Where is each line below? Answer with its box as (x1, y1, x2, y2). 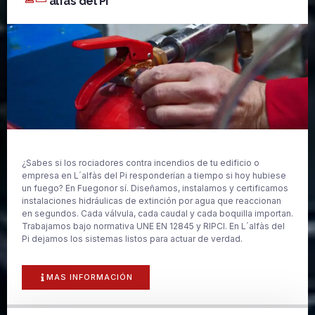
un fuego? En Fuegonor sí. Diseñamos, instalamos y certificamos (22, 182, 288, 193)
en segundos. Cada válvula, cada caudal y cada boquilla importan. (22, 207, 293, 219)
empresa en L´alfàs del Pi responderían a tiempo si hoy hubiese (22, 169, 286, 181)
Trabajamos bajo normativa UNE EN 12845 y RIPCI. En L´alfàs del (22, 220, 285, 231)
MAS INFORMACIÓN (46, 272, 133, 283)
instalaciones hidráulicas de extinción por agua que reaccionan (22, 195, 281, 206)
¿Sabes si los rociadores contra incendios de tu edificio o (22, 157, 259, 168)
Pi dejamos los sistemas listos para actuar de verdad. (22, 233, 243, 244)
